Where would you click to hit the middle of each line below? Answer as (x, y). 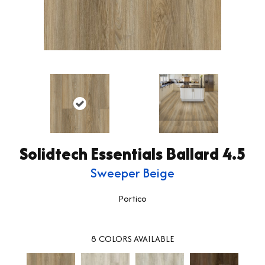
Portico (132, 198)
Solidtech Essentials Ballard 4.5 (132, 153)
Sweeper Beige (132, 172)
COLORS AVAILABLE (136, 238)
